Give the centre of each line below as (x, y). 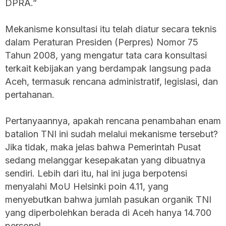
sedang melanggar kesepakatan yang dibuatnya (105, 160)
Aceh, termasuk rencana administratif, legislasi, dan (111, 81)
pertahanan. (30, 94)
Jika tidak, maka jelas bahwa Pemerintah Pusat (103, 147)
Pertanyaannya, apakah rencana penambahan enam (113, 121)
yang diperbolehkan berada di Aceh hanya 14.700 (108, 212)
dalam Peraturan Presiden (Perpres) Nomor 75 (102, 42)
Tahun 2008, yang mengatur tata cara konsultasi (106, 55)
